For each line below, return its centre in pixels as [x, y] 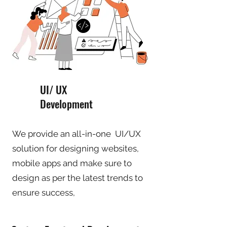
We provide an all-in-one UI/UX [77, 134]
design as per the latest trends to [78, 178]
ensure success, [44, 193]
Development [66, 104]
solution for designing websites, [75, 148]
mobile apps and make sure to [72, 163]
